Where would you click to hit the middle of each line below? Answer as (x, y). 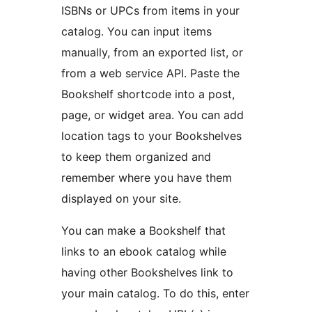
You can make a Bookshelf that (143, 230)
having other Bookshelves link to (147, 272)
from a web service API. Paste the (150, 73)
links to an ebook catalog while (144, 251)
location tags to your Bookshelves (151, 135)
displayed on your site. (121, 198)
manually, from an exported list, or (152, 52)
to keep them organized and (136, 156)
